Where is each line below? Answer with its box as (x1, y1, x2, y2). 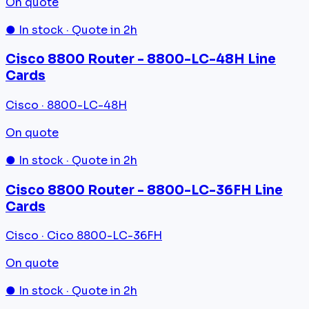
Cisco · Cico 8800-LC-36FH (6, 228, 162, 243)
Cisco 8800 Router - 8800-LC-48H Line (6, 51, 276, 68)
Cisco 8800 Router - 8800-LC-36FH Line (6, 181, 283, 198)
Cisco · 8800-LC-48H (6, 98, 127, 113)
